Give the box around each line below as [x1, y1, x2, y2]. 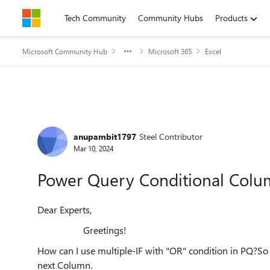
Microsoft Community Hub [22, 46, 107, 56]
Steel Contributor [139, 130, 202, 142]
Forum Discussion [21, 110, 172, 136]
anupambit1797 [74, 130, 136, 142]
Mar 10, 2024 [74, 143, 113, 153]
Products [215, 12, 248, 24]
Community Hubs [138, 12, 203, 24]
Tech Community [64, 12, 126, 24]
